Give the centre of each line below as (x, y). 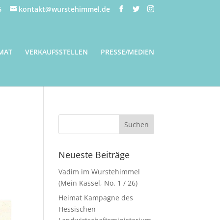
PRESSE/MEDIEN (127, 52)
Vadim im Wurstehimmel (99, 172)
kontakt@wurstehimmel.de (64, 9)
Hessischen (77, 209)
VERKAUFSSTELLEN (56, 52)
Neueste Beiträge (94, 155)
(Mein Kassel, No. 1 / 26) (98, 183)
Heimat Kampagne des (96, 198)
